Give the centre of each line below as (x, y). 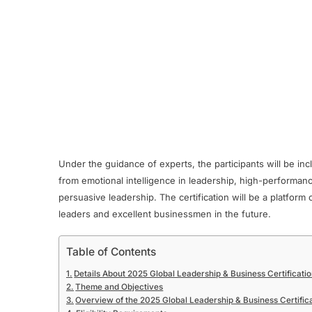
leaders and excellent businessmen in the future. (165, 213)
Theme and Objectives (119, 287)
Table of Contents (111, 252)
